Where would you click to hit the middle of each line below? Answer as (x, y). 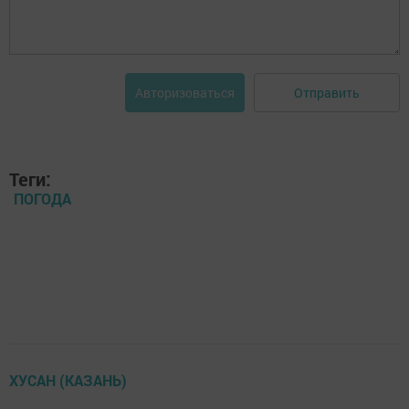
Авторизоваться (185, 93)
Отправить (327, 92)
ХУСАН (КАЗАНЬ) (68, 381)
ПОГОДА (42, 199)
